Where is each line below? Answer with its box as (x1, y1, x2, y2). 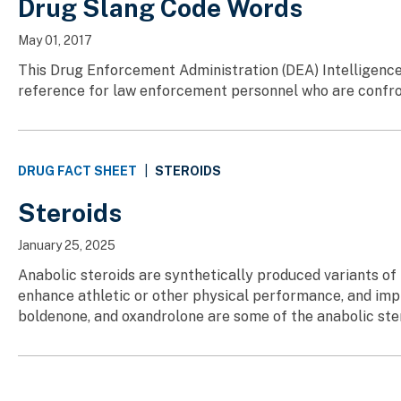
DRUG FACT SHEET (18, 164, 137, 179)
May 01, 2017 (18, 33, 92, 48)
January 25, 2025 (18, 238, 115, 253)
